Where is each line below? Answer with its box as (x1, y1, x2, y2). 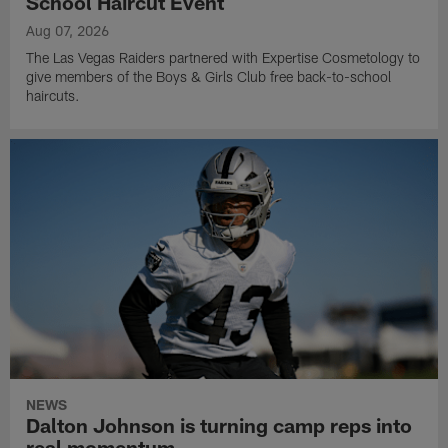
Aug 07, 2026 (26, 21, 110, 39)
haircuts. (26, 86, 81, 104)
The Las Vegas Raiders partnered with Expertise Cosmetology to (26, 48, 421, 66)
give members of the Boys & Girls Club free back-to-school (26, 67, 392, 85)
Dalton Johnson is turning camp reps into (26, 413, 413, 438)
